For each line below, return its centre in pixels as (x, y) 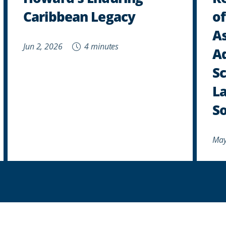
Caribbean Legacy (79, 16)
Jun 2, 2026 (43, 46)
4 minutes (101, 46)
